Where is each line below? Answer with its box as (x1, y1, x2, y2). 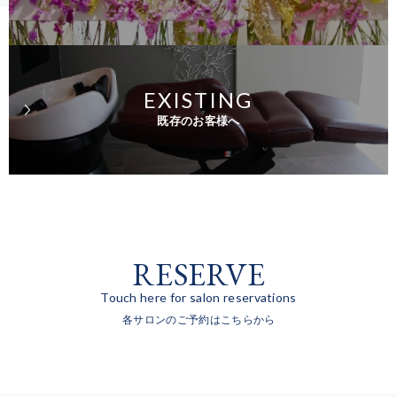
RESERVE (131, 253, 266, 295)
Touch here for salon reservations (100, 289, 297, 305)
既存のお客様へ (157, 113, 240, 128)
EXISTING (144, 86, 253, 113)
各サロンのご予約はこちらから (121, 313, 276, 326)
